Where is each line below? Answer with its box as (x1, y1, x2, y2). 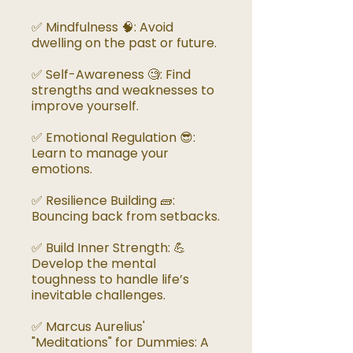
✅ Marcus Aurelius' (32, 318, 145, 336)
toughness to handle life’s (32, 270, 189, 289)
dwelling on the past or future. (32, 34, 217, 53)
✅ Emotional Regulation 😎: (32, 128, 195, 147)
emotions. (32, 160, 92, 179)
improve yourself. (32, 97, 139, 116)
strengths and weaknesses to (32, 81, 214, 100)
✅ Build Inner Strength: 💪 (32, 239, 186, 258)
